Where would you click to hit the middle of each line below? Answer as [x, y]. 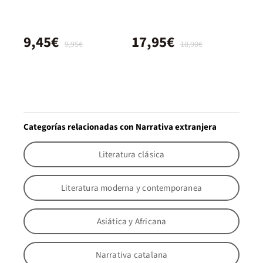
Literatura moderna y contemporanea [131, 188]
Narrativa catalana [131, 255]
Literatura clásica [131, 154]
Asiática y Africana [131, 221]
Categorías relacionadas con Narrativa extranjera [120, 127]
